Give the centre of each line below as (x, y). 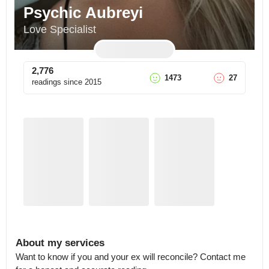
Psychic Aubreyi (83, 13)
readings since (57, 82)
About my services (60, 243)
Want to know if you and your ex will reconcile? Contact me (131, 257)
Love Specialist (60, 29)
